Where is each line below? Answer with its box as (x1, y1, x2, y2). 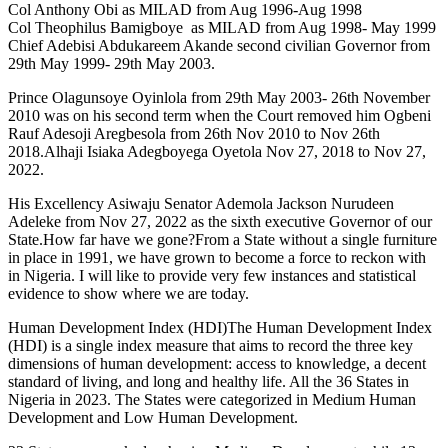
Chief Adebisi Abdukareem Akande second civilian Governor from (8, 36, 430, 54)
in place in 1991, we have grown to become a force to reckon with (8, 248, 426, 266)
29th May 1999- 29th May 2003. (8, 54, 219, 72)
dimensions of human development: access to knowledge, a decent (8, 354, 426, 372)
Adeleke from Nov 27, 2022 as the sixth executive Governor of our (8, 212, 432, 230)
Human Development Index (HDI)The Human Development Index (8, 318, 432, 336)
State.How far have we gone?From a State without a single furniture (8, 230, 437, 248)
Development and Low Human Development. (8, 408, 298, 426)
